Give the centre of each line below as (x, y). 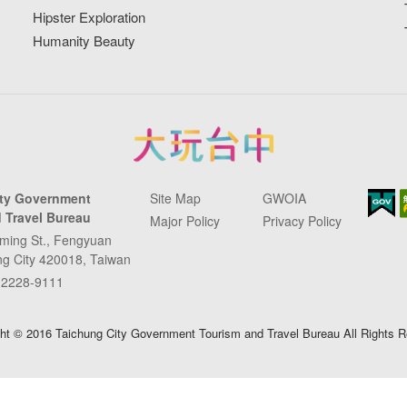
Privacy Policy (302, 220)
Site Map (175, 198)
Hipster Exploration (89, 16)
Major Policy (184, 220)
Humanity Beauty (84, 40)
